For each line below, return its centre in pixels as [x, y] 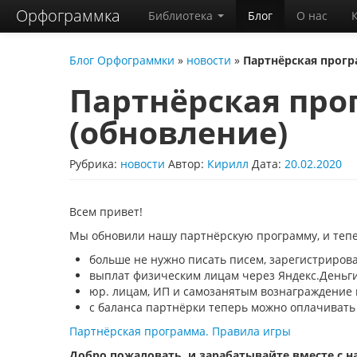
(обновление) [178, 132]
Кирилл [228, 164]
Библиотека [182, 16]
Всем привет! [106, 212]
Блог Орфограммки [122, 60]
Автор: [188, 164]
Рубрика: [95, 164]
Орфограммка [68, 16]
